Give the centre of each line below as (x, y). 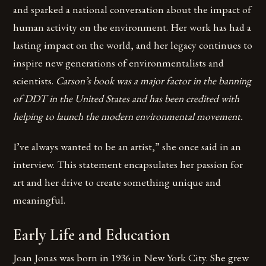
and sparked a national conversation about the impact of (132, 9)
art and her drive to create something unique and (117, 182)
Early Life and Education (92, 235)
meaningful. (39, 200)
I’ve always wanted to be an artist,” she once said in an (127, 147)
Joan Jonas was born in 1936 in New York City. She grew (131, 258)
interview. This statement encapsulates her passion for (128, 164)
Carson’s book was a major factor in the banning (154, 81)
